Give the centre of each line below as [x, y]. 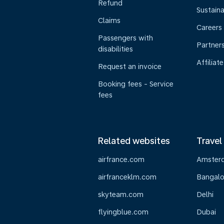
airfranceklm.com [127, 177]
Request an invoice [130, 66]
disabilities [115, 49]
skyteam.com [121, 194]
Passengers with [125, 38]
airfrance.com [121, 159]
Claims [109, 20]
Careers [209, 27]
